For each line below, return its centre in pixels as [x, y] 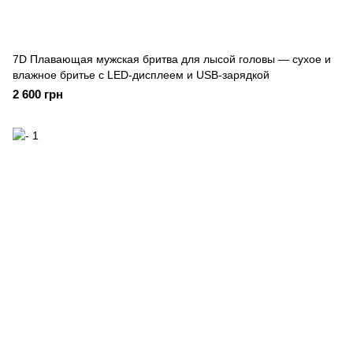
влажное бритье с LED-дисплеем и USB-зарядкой [141, 75]
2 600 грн [38, 94]
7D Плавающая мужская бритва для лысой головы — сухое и [172, 59]
